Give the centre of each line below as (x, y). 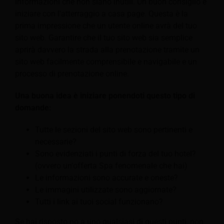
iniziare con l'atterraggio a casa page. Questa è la (101, 14)
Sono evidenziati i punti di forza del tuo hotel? (115, 154)
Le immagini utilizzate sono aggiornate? (106, 190)
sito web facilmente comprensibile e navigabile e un (106, 62)
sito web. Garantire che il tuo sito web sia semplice (104, 38)
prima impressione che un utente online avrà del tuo (106, 26)
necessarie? (56, 142)
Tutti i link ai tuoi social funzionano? (99, 202)
